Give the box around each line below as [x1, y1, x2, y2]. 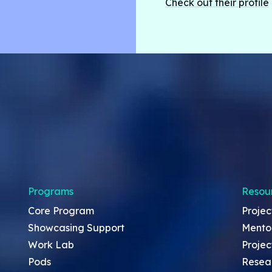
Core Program [28, 204, 94, 217]
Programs [28, 185, 73, 197]
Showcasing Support [28, 221, 124, 234]
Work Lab [28, 238, 74, 251]
